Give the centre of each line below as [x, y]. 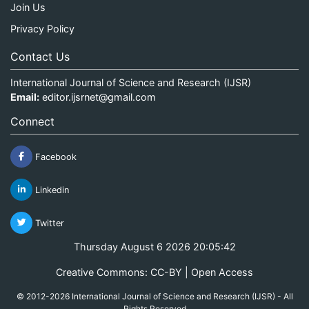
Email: [25, 97]
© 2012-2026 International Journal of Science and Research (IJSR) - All [154, 296]
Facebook [54, 157]
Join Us [28, 8]
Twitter [48, 223]
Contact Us [40, 56]
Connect [32, 121]
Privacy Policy [42, 28]
